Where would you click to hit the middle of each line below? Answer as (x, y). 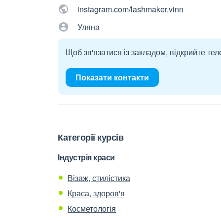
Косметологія (92, 208)
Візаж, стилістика (99, 178)
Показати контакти (112, 77)
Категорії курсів (91, 137)
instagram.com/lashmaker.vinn (130, 9)
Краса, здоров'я (96, 193)
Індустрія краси (86, 157)
